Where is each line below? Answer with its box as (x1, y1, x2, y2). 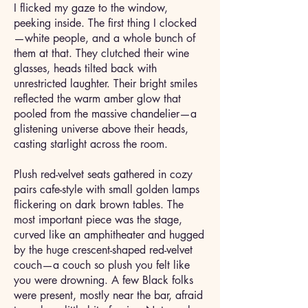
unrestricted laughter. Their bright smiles (14, 76, 197, 91)
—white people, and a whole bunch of (14, 31, 195, 45)
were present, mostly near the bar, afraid (14, 288, 203, 302)
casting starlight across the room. (14, 137, 175, 151)
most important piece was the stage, (14, 212, 182, 227)
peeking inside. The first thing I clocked (14, 16, 197, 30)
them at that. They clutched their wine (14, 46, 189, 60)
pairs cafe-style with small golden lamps (14, 182, 199, 197)
